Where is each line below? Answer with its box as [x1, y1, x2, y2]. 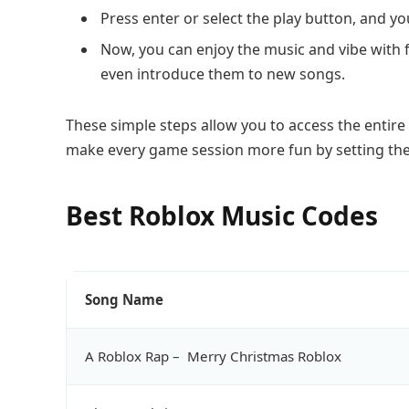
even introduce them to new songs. [100, 63, 345, 84]
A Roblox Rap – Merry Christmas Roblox [85, 347, 345, 366]
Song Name [85, 290, 163, 309]
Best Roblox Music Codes [66, 198, 378, 234]
